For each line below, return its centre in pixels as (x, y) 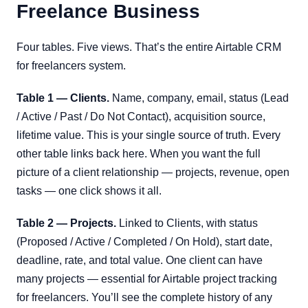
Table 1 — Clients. (63, 98)
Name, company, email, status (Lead (199, 98)
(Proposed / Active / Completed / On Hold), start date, (144, 242)
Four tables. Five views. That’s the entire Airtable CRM (149, 47)
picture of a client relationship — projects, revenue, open (153, 172)
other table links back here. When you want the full (139, 154)
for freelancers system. (71, 66)
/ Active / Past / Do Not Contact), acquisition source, (141, 117)
